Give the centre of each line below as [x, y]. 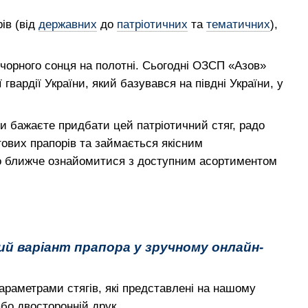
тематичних [238, 24]
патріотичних [152, 24]
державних [68, 24]
